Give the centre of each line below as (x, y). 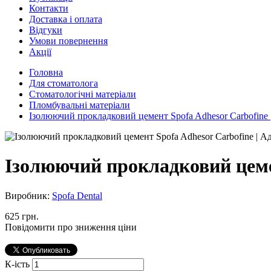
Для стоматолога (64, 83)
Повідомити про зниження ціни (71, 227)
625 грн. (22, 216)
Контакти (49, 8)
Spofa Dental (77, 195)
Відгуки (46, 30)
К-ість (18, 264)
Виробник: (28, 195)
